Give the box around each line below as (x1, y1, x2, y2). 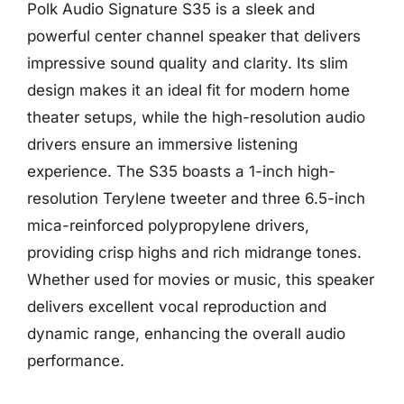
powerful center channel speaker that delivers (27, 27, 361, 45)
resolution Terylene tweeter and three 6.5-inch (27, 189, 365, 207)
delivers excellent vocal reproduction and (27, 298, 326, 316)
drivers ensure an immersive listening (27, 135, 298, 153)
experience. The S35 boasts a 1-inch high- (27, 162, 335, 180)
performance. (27, 352, 124, 370)
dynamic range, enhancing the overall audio (27, 325, 345, 343)
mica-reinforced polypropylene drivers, (27, 216, 309, 234)
